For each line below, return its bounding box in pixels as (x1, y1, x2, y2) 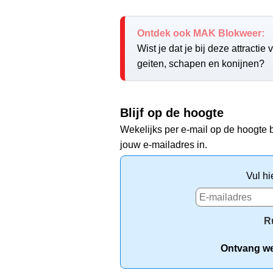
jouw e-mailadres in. (120, 139, 207, 150)
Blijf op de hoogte (120, 105, 224, 119)
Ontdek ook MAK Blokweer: (137, 27, 264, 38)
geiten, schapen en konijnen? (137, 58, 264, 69)
